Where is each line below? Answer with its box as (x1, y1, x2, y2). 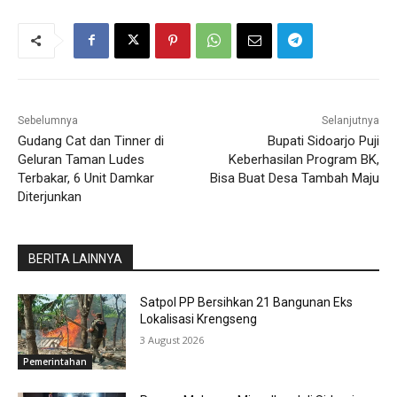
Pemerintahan (23, 355, 87, 369)
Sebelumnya (18, 113, 78, 127)
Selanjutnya (321, 113, 379, 127)
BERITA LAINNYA (28, 251, 122, 266)
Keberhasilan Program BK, (228, 151, 379, 167)
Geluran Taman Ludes (18, 151, 144, 167)
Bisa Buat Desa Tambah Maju (209, 169, 379, 186)
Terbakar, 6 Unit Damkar (18, 169, 154, 186)
